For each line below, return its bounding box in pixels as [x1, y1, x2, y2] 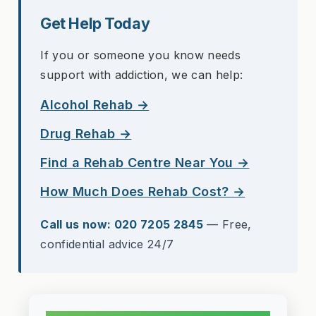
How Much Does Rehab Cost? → [40, 184, 245, 200]
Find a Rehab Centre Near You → [40, 155, 250, 171]
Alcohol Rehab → [40, 97, 150, 113]
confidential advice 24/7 [40, 237, 174, 252]
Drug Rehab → [40, 126, 132, 142]
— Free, [203, 217, 252, 232]
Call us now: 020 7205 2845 [40, 217, 204, 232]
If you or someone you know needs [40, 48, 241, 63]
